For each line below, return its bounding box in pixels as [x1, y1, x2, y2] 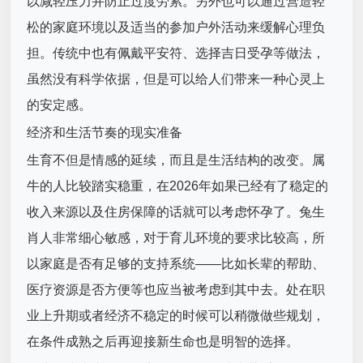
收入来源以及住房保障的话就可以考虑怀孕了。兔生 [27, 205, 326, 220]
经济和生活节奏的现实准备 [27, 126, 183, 140]
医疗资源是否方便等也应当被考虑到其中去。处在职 [27, 283, 326, 297]
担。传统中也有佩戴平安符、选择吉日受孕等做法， [27, 46, 326, 61]
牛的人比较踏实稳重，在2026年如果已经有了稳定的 [27, 179, 329, 194]
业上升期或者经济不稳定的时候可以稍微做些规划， [27, 309, 326, 323]
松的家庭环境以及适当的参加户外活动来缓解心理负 [27, 20, 326, 35]
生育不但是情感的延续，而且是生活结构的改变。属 [27, 153, 326, 168]
